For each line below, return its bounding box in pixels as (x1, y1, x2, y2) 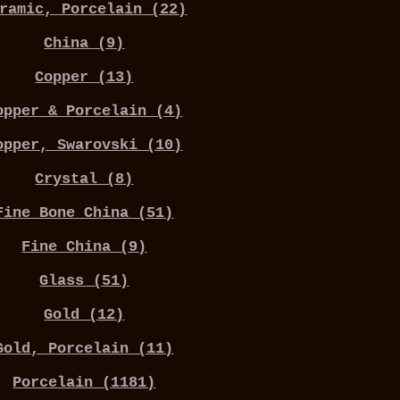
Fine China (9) (21, 238, 147, 256)
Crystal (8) (35, 171, 134, 188)
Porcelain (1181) (12, 374, 156, 392)
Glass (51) (39, 272, 129, 290)
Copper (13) (35, 69, 134, 87)
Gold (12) (44, 306, 125, 324)
